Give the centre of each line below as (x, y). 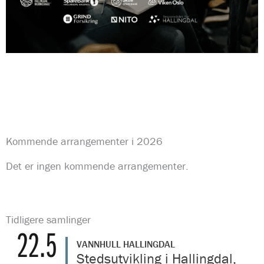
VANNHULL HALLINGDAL (126, 244)
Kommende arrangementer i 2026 (84, 141)
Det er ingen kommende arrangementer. (97, 166)
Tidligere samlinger (48, 220)
